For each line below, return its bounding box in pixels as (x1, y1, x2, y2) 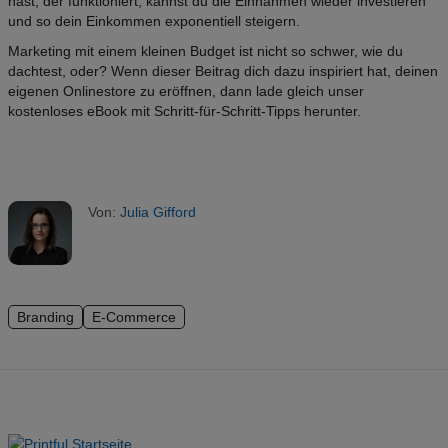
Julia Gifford (120, 204, 196, 221)
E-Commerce (92, 309, 176, 326)
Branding (17, 309, 74, 326)
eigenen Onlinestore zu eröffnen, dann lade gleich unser (8, 83, 364, 100)
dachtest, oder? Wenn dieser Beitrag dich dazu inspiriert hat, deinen (8, 63, 438, 80)
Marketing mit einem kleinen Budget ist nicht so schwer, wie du (8, 43, 403, 60)
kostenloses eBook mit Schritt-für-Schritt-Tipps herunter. (8, 103, 361, 120)
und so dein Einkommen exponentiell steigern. (8, 13, 300, 30)
